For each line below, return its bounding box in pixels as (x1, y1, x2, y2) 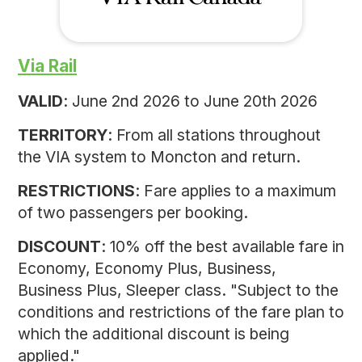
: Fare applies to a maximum (135, 181, 336, 201)
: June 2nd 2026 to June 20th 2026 (63, 91, 318, 112)
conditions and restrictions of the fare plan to (18, 302, 344, 322)
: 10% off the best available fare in (101, 237, 344, 257)
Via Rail (18, 56, 77, 77)
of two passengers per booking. (18, 203, 248, 223)
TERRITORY (18, 125, 107, 145)
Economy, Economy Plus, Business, (18, 259, 276, 279)
